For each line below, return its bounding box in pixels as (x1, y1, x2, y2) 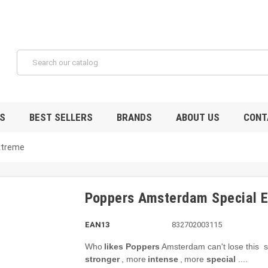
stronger (84, 254, 120, 264)
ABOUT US (176, 111, 220, 123)
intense (147, 254, 178, 264)
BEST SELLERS (29, 111, 93, 123)
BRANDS (117, 111, 152, 123)
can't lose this (207, 241, 259, 251)
